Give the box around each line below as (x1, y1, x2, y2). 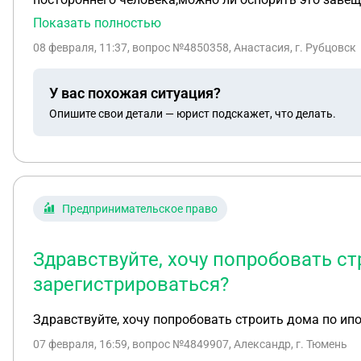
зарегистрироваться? (33, 273, 229, 296)
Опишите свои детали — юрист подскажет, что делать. (49, 106, 336, 120)
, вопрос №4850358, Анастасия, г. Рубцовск (127, 41, 356, 54)
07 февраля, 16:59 (33, 338, 127, 351)
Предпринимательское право (62, 202, 218, 215)
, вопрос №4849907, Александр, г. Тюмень (127, 338, 347, 351)
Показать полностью (33, 15, 161, 31)
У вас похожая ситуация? (49, 84, 221, 102)
